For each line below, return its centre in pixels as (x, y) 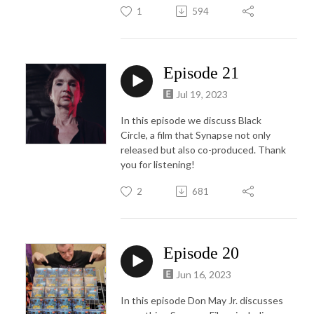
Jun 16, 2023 (204, 274)
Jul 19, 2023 (202, 94)
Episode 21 (201, 73)
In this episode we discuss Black (191, 120)
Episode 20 (201, 253)
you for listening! (158, 164)
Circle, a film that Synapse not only (196, 135)
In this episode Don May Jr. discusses (202, 300)
